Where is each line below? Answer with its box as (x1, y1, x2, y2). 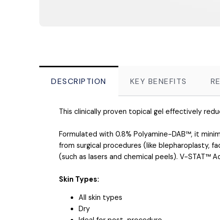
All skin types (79, 193, 122, 202)
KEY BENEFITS (130, 76, 187, 86)
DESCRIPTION (51, 76, 107, 86)
